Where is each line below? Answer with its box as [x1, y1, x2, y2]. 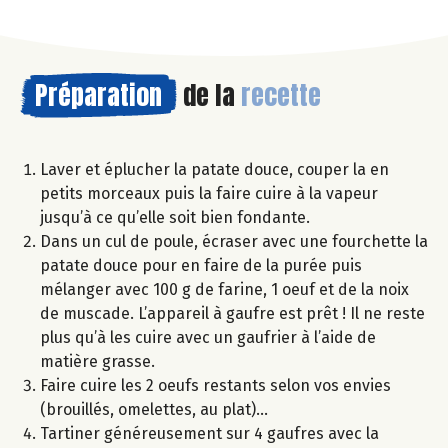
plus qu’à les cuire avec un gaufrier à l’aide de [40, 327, 376, 347]
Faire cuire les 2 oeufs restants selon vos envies [40, 375, 391, 395]
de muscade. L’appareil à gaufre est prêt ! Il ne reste [40, 303, 425, 323]
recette [241, 74, 321, 115]
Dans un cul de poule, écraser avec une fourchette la [40, 231, 428, 251]
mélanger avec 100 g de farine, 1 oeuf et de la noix [40, 279, 409, 299]
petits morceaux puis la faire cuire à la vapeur [40, 183, 378, 203]
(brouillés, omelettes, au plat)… [40, 399, 268, 419]
